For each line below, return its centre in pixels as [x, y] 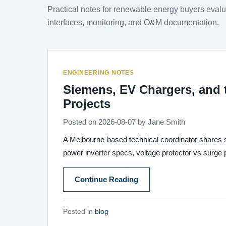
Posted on [81, 122]
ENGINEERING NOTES [99, 73]
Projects [87, 104]
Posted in [79, 212]
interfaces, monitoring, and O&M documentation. [133, 22]
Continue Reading [106, 180]
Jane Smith [166, 122]
